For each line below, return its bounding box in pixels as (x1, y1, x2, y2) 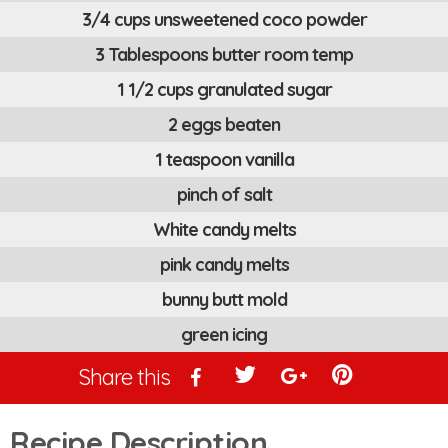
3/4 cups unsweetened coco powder (81, 8, 367, 32)
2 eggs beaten (168, 113, 280, 137)
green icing (181, 323, 267, 347)
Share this (77, 363, 170, 392)
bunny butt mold (161, 288, 287, 312)
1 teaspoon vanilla (154, 148, 294, 172)
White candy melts (152, 218, 296, 242)
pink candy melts (159, 253, 289, 277)
